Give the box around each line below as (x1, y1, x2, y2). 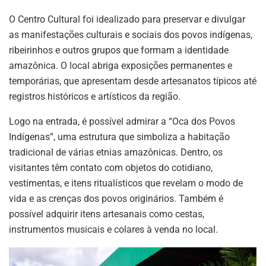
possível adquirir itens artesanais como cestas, (9, 208, 204, 220)
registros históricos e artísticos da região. (9, 90, 180, 102)
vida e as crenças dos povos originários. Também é (9, 192, 223, 204)
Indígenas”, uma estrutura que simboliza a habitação (9, 131, 230, 142)
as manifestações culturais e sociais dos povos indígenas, (9, 28, 252, 40)
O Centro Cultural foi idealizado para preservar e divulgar (9, 13, 245, 25)
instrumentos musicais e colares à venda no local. (9, 223, 218, 235)
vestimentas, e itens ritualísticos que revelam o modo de (9, 177, 243, 189)
